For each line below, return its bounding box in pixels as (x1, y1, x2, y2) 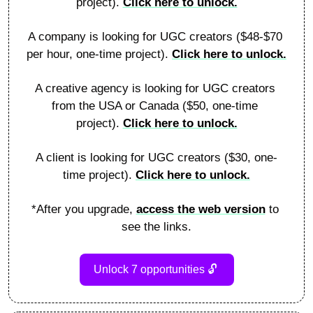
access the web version (136, 202, 265, 216)
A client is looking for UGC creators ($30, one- (36, 150, 277, 164)
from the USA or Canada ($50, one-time (52, 99, 258, 112)
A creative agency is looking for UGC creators (34, 81, 275, 95)
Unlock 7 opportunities (93, 263, 208, 275)
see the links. (122, 219, 191, 233)
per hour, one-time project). (27, 47, 172, 61)
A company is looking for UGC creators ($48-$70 (27, 29, 282, 43)
